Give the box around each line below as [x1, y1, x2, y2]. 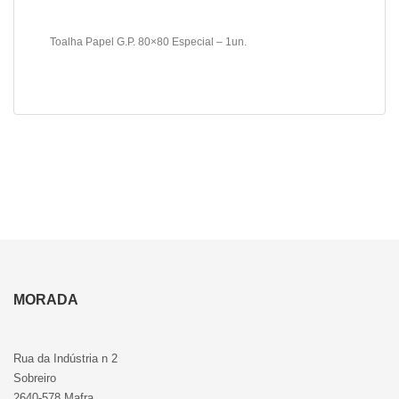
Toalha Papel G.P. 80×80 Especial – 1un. [50, 36, 247, 48]
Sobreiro [13, 371, 56, 385]
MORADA [13, 292, 78, 307]
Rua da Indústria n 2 [13, 352, 118, 365]
